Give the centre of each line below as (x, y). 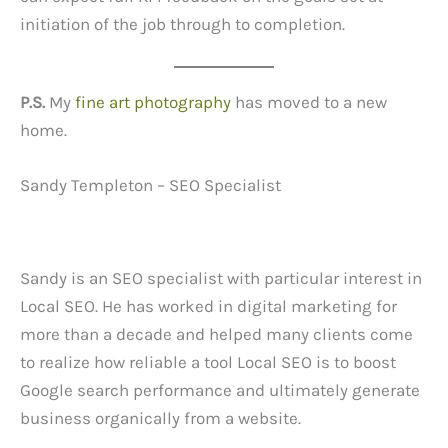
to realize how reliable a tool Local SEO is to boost (208, 361)
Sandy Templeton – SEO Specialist (150, 184)
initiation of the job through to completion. (182, 24)
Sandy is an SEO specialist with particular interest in (221, 277)
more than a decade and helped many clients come (216, 333)
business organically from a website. (160, 417)
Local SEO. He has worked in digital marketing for (208, 305)
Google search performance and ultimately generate (220, 389)
